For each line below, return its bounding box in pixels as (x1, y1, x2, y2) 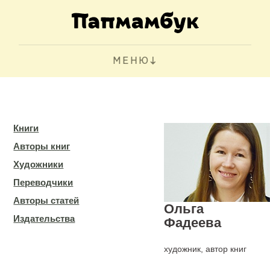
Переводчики (13, 177, 74, 187)
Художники (13, 159, 64, 169)
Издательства (13, 213, 75, 224)
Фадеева (164, 215, 222, 230)
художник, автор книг (164, 244, 247, 254)
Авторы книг (13, 141, 71, 151)
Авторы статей (13, 195, 80, 206)
